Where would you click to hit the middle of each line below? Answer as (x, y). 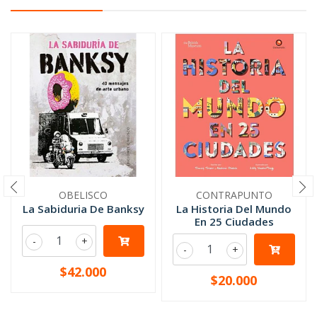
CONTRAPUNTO (234, 195)
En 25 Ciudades (234, 221)
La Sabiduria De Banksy (83, 209)
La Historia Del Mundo (234, 209)
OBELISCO (83, 195)
